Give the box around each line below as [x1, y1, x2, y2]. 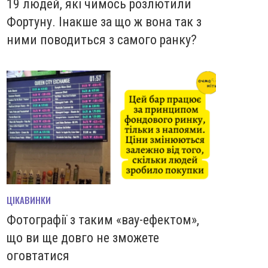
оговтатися [7, 248, 69, 264]
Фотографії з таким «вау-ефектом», [7, 212, 199, 228]
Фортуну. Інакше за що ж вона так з [7, 14, 202, 29]
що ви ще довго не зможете [7, 230, 159, 246]
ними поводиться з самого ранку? [7, 32, 197, 47]
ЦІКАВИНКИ [7, 193, 51, 207]
